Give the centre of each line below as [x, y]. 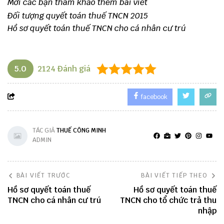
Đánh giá [73, 69]
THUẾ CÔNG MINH [81, 130]
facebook [153, 97]
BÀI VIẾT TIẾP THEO [174, 175]
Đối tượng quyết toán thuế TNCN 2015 [78, 16]
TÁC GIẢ [44, 130]
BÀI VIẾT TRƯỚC [43, 175]
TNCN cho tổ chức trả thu [168, 200]
